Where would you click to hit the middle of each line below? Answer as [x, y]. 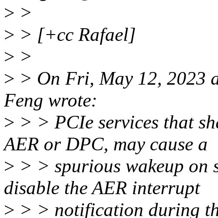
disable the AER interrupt [102, 188]
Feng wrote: [51, 100]
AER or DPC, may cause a [106, 144]
